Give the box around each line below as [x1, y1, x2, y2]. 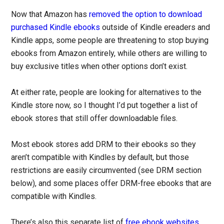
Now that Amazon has [11, 9, 89, 19]
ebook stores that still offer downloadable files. [11, 113, 178, 123]
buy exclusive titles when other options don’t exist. [11, 61, 188, 71]
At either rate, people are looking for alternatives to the [11, 87, 202, 97]
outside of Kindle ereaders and [100, 22, 210, 32]
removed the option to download [89, 9, 202, 19]
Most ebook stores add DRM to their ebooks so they [11, 139, 196, 149]
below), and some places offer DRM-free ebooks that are [11, 178, 212, 188]
